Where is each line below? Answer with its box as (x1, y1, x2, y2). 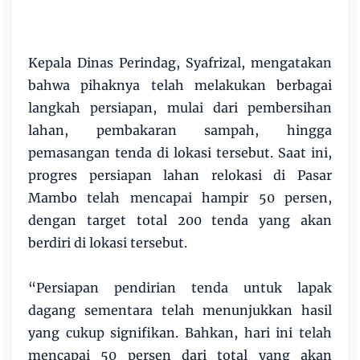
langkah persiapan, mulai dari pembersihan (28, 99, 332, 116)
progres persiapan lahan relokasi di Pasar (28, 166, 332, 183)
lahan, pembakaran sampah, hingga (28, 121, 332, 138)
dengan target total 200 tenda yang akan (28, 211, 332, 228)
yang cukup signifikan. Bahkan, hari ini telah (28, 324, 332, 341)
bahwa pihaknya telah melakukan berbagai (28, 76, 332, 93)
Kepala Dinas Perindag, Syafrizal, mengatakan (28, 54, 332, 71)
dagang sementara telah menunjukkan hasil (28, 301, 332, 318)
